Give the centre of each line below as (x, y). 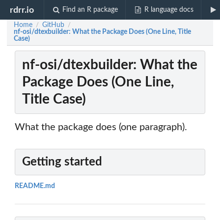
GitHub (53, 25)
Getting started (62, 162)
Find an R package (90, 10)
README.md (35, 186)
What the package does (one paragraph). (101, 127)
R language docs (169, 10)
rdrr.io (22, 10)
